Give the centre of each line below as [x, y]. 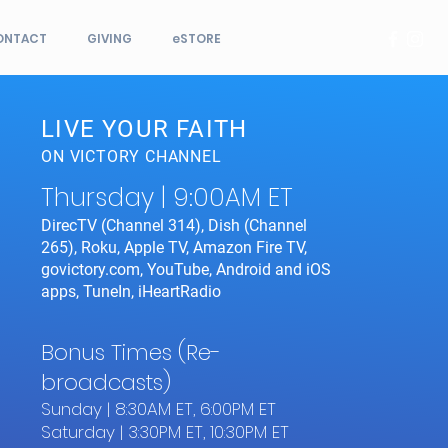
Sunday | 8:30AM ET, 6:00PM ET [159, 409]
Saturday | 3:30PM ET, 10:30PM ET [165, 432]
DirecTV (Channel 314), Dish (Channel [174, 225]
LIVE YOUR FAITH [144, 129]
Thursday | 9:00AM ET [167, 197]
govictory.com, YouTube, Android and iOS [186, 269]
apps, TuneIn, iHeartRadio [131, 291]
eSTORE [196, 38]
